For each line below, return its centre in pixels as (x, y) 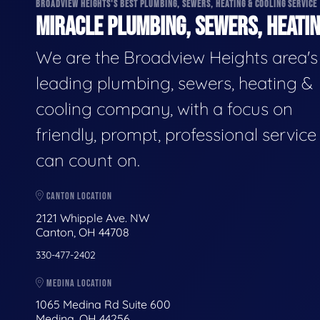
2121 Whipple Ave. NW (92, 217)
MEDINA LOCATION (78, 283)
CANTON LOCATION (78, 196)
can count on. (88, 160)
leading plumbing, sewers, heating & (174, 83)
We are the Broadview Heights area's (177, 57)
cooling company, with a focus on (164, 109)
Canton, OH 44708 (82, 232)
